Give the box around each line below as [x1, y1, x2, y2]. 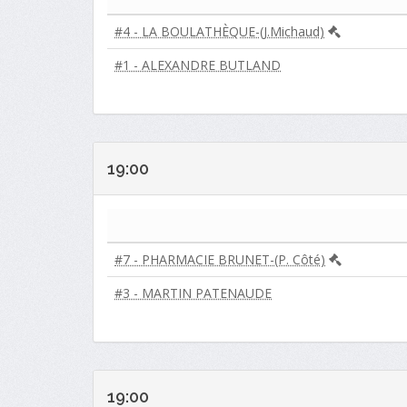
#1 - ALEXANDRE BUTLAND [114, 56, 281, 74]
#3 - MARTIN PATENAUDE [114, 284, 272, 302]
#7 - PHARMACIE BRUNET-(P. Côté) [114, 251, 325, 268]
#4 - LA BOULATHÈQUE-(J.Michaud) [114, 23, 324, 40]
